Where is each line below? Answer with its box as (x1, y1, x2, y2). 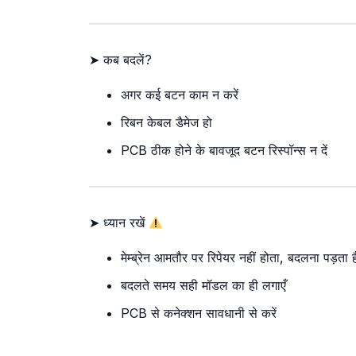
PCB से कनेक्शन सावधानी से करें (121, 305, 277, 322)
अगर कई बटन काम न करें (121, 87, 238, 103)
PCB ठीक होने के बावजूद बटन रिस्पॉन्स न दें (121, 142, 327, 159)
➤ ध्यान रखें (89, 215, 149, 231)
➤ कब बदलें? (89, 52, 152, 68)
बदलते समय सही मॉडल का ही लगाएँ (121, 277, 286, 294)
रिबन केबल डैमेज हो (121, 114, 212, 131)
